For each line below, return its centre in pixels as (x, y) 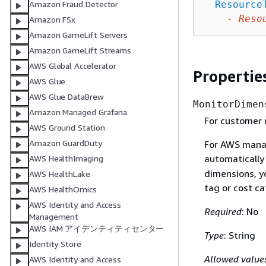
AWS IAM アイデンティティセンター (97, 229)
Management (54, 217)
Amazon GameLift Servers (79, 35)
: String (239, 235)
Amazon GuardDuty (66, 143)
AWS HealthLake (60, 174)
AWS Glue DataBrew (66, 97)
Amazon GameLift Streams (80, 50)
